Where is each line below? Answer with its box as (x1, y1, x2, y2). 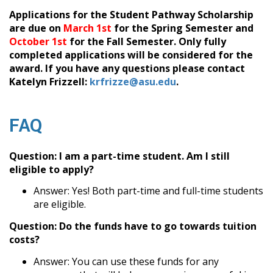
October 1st (9, 34, 67, 48)
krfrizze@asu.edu (90, 74, 176, 88)
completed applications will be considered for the (9, 48, 253, 62)
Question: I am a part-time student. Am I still (9, 149, 230, 163)
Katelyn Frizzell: (9, 74, 90, 88)
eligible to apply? (9, 162, 94, 176)
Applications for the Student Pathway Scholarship (9, 7, 253, 21)
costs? (9, 232, 40, 246)
